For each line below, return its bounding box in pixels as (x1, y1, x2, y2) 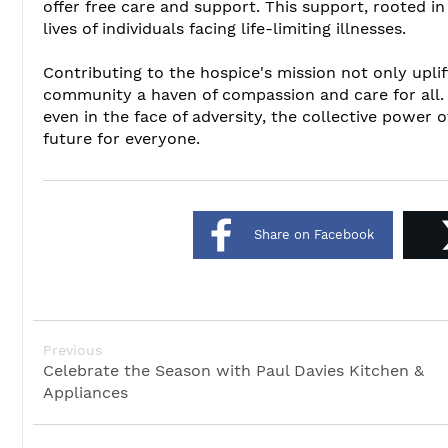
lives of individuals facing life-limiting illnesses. (43, 19, 406, 39)
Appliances (43, 383, 128, 403)
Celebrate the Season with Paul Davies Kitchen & (43, 361, 424, 381)
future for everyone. (43, 129, 200, 149)
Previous (43, 342, 102, 359)
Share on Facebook (253, 227, 374, 243)
